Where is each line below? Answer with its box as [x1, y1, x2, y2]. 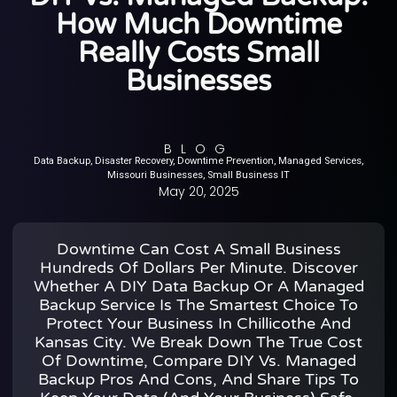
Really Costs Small [77, 36, 320, 71]
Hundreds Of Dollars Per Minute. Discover [39, 257, 358, 277]
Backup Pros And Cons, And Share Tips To [38, 369, 359, 389]
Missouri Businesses [107, 169, 203, 182]
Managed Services [278, 155, 362, 167]
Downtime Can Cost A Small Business [56, 238, 341, 259]
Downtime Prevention [177, 155, 274, 167]
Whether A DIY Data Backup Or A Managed [33, 276, 364, 296]
